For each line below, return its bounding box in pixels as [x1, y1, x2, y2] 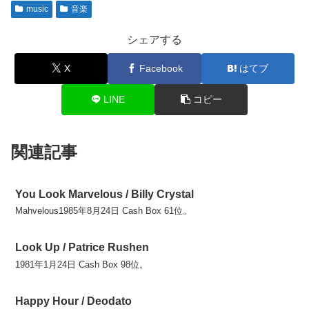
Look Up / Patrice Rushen [15, 241, 150, 254]
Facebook [139, 62, 183, 74]
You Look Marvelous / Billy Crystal [15, 188, 195, 201]
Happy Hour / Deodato [15, 295, 132, 307]
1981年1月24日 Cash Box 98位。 [15, 259, 149, 270]
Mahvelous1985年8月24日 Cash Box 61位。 [15, 206, 192, 217]
